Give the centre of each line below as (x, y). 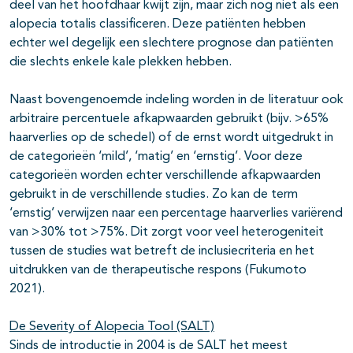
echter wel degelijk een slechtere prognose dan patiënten (171, 44)
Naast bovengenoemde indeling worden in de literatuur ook (176, 100)
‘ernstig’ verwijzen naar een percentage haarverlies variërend (176, 214)
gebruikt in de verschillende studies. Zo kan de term (154, 195)
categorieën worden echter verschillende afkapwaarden (165, 176)
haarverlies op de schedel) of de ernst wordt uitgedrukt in (171, 138)
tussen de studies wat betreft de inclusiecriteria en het (162, 252)
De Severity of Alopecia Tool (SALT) (112, 327)
